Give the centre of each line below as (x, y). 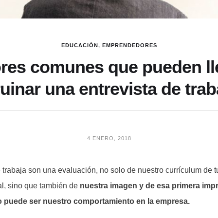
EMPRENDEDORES (129, 45)
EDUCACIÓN (80, 45)
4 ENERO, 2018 (109, 138)
